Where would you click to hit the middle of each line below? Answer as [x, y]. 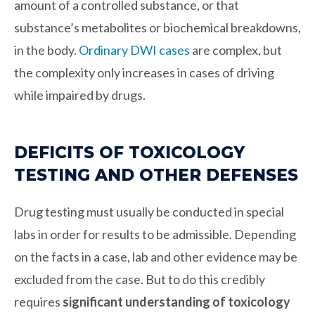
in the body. [46, 50]
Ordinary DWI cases [134, 50]
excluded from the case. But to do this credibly [140, 279]
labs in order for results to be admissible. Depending [155, 234]
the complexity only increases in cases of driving [144, 72]
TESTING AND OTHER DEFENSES [156, 175]
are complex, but [236, 50]
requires [37, 301]
